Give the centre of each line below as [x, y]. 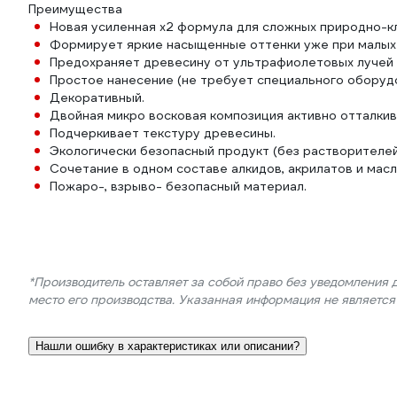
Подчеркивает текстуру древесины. [163, 133]
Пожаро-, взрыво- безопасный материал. [178, 186]
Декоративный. [97, 97]
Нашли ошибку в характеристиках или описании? [167, 346]
